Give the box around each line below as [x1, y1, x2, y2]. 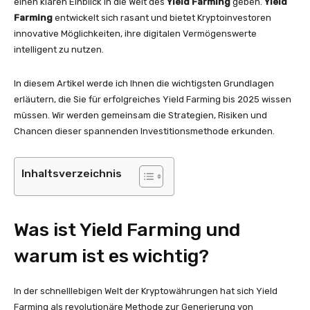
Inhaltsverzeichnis [21, 166, 122, 180]
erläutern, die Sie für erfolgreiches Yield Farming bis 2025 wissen [14, 94, 291, 104]
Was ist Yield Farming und [14, 219, 240, 241]
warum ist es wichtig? [14, 245, 209, 267]
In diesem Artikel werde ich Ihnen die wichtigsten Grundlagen [14, 78, 274, 89]
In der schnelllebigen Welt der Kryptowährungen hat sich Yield [14, 286, 277, 296]
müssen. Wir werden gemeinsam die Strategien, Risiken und [14, 110, 267, 120]
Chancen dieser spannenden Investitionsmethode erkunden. [14, 126, 275, 136]
